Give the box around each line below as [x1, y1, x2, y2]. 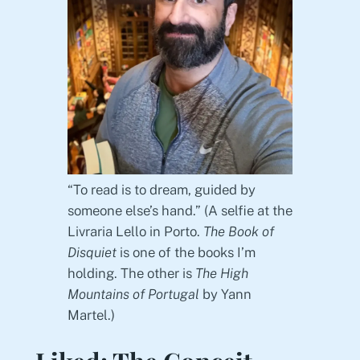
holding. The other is [67, 264, 195, 281]
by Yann [198, 285, 252, 302]
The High [194, 264, 248, 281]
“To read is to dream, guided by [67, 181, 256, 198]
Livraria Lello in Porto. [67, 223, 203, 239]
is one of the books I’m [116, 243, 256, 260]
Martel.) [67, 306, 115, 323]
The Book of [202, 223, 274, 239]
